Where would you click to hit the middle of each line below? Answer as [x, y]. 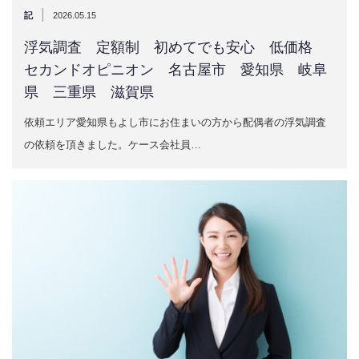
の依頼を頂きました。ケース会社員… [113, 144]
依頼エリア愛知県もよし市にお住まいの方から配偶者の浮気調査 [175, 122]
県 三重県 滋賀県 [89, 92]
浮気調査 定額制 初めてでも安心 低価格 [175, 47]
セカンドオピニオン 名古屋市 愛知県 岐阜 [175, 69]
